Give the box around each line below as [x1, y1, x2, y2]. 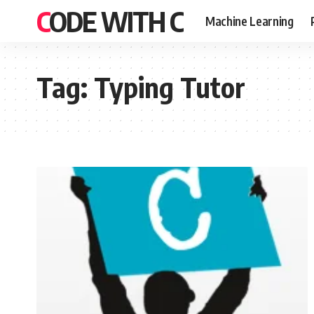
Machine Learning [205, 13, 294, 29]
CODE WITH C [49, 4, 183, 39]
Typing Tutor [94, 69, 245, 104]
